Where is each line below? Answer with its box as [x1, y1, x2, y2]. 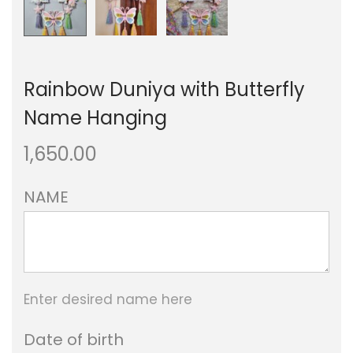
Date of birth [24, 328, 124, 351]
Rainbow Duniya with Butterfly [24, 76, 305, 102]
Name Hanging [24, 104, 167, 131]
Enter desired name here [24, 289, 192, 309]
